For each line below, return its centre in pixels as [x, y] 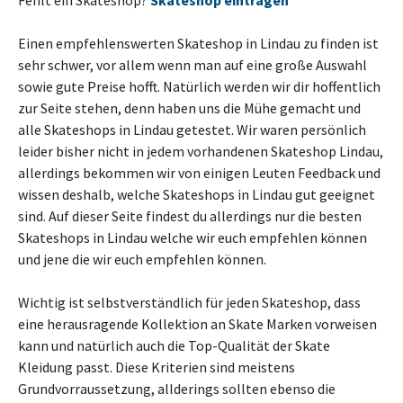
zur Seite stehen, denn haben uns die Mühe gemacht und [189, 108]
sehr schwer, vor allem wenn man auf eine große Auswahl [193, 65]
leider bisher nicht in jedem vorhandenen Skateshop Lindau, [201, 151]
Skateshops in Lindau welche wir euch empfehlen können [193, 237]
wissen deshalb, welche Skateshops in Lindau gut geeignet [197, 194]
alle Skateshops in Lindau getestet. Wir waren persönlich [192, 130]
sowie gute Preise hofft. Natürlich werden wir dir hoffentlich [199, 86]
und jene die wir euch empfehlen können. [142, 259]
